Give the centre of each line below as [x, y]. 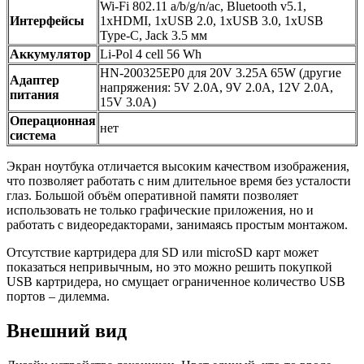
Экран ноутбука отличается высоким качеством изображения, [178, 167]
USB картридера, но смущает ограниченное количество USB [176, 282]
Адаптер [35, 80]
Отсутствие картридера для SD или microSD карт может [162, 253]
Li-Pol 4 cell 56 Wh [151, 54]
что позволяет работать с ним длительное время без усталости [179, 181]
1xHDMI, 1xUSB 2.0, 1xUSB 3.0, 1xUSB [212, 21]
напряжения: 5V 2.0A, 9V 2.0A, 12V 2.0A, [217, 88]
